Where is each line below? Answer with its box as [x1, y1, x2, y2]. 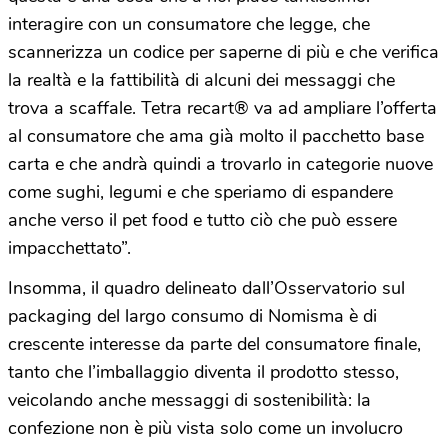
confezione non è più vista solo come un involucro [8, 416, 403, 441]
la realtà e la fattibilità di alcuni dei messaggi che [8, 68, 395, 93]
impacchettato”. [8, 236, 131, 261]
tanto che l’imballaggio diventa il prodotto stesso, [8, 360, 399, 385]
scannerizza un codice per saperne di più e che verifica [8, 40, 439, 65]
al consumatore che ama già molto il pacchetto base [8, 124, 424, 149]
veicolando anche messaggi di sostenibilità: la [8, 388, 371, 413]
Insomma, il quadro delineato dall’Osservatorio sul [8, 276, 405, 301]
